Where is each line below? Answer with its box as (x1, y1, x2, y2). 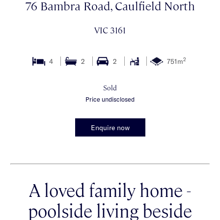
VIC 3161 (94, 24, 126, 35)
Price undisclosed (85, 95, 135, 103)
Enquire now (90, 123, 130, 132)
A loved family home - (29, 177, 191, 201)
